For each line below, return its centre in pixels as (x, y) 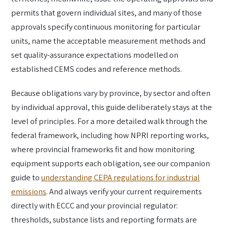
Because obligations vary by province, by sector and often (111, 93)
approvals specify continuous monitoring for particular (106, 27)
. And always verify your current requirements (124, 192)
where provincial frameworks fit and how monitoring (103, 149)
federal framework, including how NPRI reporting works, (110, 135)
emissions (29, 192)
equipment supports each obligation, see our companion (110, 163)
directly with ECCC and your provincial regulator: (94, 206)
